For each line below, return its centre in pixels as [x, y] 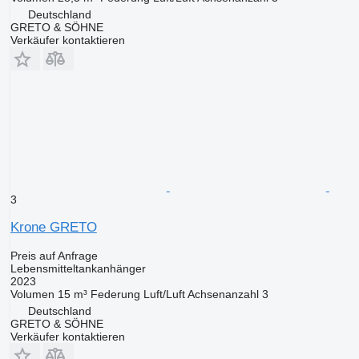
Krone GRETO [53, 228]
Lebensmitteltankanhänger [78, 269]
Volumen [32, 294]
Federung [115, 294]
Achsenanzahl [223, 294]
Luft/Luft [164, 294]
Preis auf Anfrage [54, 256]
